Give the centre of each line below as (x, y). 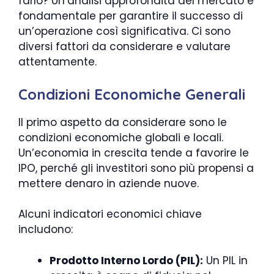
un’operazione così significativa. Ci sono (124, 31)
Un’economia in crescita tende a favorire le (134, 153)
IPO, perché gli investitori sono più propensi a (136, 168)
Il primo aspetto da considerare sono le (123, 122)
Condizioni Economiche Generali (132, 94)
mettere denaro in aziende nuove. (109, 183)
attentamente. (57, 62)
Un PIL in (225, 260)
